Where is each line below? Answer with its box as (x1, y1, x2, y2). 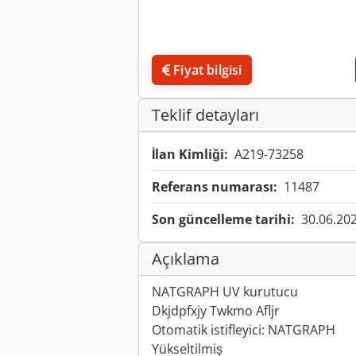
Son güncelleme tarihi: (152, 211, 295, 229)
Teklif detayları (152, 104, 259, 126)
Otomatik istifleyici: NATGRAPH (152, 321, 335, 339)
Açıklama (152, 248, 219, 270)
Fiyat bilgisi (173, 61, 242, 79)
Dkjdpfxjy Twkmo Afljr (152, 302, 280, 320)
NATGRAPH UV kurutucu (152, 283, 298, 301)
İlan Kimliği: (152, 145, 228, 164)
